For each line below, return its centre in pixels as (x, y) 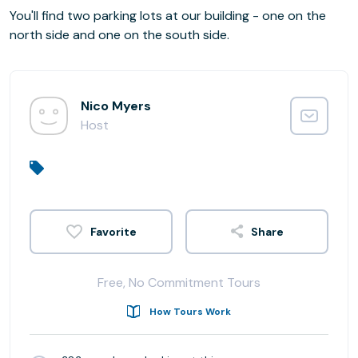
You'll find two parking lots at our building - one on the (168, 16)
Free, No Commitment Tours (179, 282)
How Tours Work (190, 311)
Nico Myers (116, 106)
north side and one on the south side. (119, 35)
